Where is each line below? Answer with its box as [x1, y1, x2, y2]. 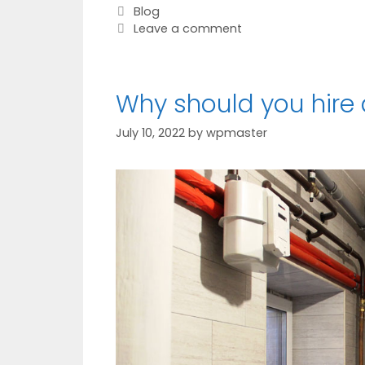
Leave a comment [133, 20, 242, 37]
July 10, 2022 [116, 125, 185, 142]
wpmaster [206, 125, 267, 142]
